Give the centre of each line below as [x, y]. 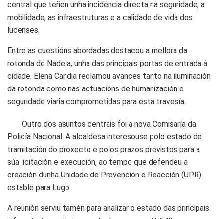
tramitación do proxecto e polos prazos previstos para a [104, 149]
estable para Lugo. [39, 187]
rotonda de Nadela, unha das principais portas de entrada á [107, 63]
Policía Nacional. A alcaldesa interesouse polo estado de [105, 136]
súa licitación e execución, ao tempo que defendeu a [98, 162]
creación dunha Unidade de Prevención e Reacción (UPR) [104, 175]
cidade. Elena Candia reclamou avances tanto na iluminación [109, 76]
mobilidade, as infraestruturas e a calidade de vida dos [100, 17]
